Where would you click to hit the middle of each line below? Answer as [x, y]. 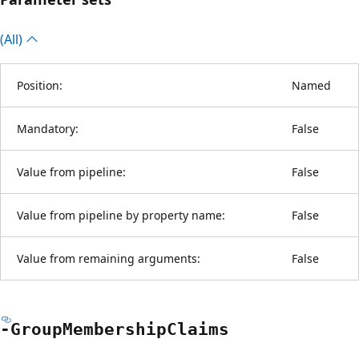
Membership [115, 329]
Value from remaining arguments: [109, 258]
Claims [198, 329]
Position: [40, 85]
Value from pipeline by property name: [121, 215]
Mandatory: [48, 128]
